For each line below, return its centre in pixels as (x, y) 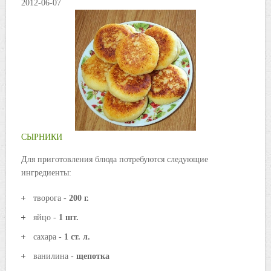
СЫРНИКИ (42, 137)
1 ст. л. (77, 237)
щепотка (93, 256)
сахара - (49, 237)
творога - (51, 198)
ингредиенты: (46, 173)
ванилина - (55, 256)
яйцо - (46, 218)
